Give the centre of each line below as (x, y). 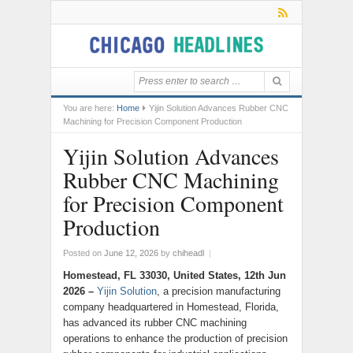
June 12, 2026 (131, 253)
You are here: (89, 108)
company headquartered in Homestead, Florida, (171, 307)
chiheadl (188, 253)
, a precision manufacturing (219, 291)
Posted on (84, 253)
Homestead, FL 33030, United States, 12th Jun (175, 275)
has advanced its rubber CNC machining (155, 323)
